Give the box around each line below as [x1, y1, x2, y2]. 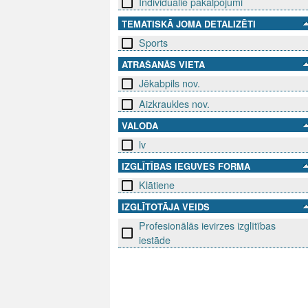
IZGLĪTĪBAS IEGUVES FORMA [122, 159, 250, 173]
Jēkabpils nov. [139, 76, 200, 91]
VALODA [122, 119, 158, 133]
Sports [139, 36, 168, 50]
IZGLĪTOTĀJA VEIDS [122, 200, 210, 214]
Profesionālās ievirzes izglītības [139, 219, 276, 233]
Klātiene [139, 178, 175, 192]
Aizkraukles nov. [139, 97, 210, 111]
